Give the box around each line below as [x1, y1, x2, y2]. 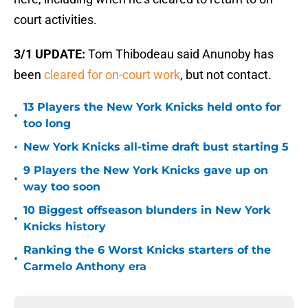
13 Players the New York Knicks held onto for [23, 100, 281, 114]
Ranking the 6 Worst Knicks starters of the [23, 243, 271, 257]
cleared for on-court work [44, 67, 180, 82]
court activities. [14, 12, 97, 27]
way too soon [23, 180, 100, 194]
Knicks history [23, 220, 106, 234]
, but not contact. [180, 67, 272, 82]
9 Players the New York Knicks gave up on [23, 164, 268, 177]
